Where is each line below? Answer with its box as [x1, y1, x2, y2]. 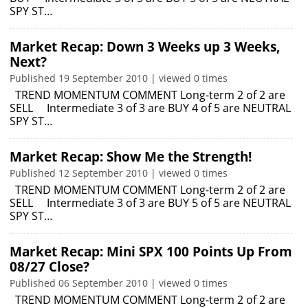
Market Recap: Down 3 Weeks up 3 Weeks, [10, 38, 280, 56]
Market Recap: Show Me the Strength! [10, 148, 252, 166]
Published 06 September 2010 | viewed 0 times [10, 276, 228, 289]
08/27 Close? [10, 258, 89, 276]
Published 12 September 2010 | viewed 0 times [10, 166, 228, 179]
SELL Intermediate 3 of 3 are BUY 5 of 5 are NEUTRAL [10, 195, 291, 210]
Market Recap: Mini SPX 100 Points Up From [10, 243, 292, 261]
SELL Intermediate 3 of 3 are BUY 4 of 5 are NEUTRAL [10, 100, 291, 115]
